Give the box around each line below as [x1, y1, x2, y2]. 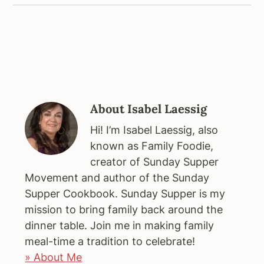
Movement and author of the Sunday [25, 171, 210, 184]
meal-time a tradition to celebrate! [25, 235, 196, 247]
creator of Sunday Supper [90, 155, 219, 168]
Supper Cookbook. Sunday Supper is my [25, 187, 226, 200]
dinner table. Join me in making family [25, 219, 214, 232]
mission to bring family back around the [25, 203, 223, 216]
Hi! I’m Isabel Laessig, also [90, 123, 219, 136]
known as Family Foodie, [90, 139, 214, 152]
